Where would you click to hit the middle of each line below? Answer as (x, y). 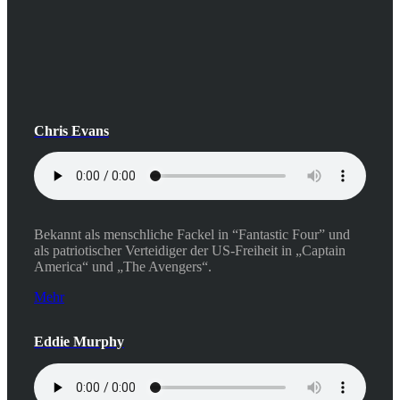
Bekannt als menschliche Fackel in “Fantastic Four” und (192, 235)
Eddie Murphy (79, 342)
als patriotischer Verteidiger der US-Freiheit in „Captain (190, 251)
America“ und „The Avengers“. (123, 267)
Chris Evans (71, 130)
